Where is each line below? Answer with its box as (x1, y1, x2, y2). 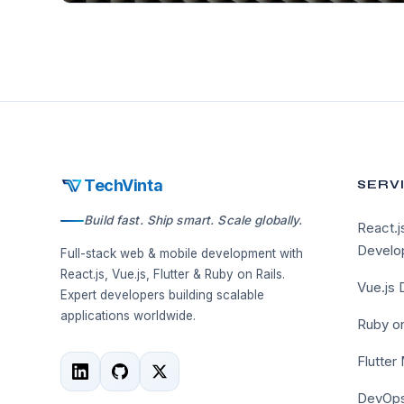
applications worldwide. (60, 308, 197, 323)
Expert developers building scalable (60, 288, 265, 302)
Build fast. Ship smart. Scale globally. (84, 213, 303, 227)
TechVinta (84, 176, 163, 195)
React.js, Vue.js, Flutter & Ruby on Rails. (60, 267, 286, 281)
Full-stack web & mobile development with (60, 246, 304, 261)
